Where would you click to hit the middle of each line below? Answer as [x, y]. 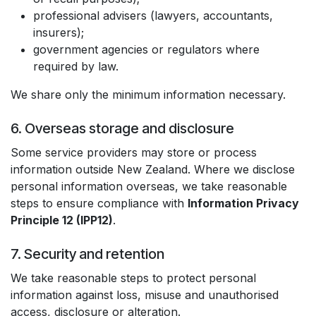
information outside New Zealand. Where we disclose [153, 169]
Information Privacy [243, 203]
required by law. [76, 66]
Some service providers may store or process [134, 152]
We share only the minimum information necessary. [148, 95]
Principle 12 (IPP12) [62, 220]
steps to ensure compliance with [99, 203]
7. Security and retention [87, 254]
